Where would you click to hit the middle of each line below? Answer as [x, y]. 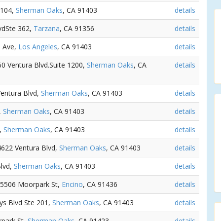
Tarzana [47, 28]
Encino [72, 184]
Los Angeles [38, 47]
